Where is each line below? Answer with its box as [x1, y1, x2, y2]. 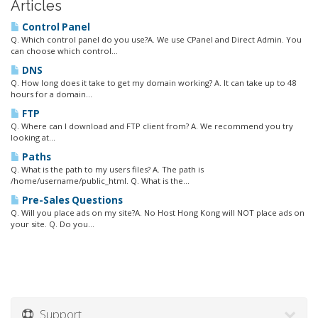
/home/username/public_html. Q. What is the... [11, 175, 190, 186]
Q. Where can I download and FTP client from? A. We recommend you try [11, 121, 293, 131]
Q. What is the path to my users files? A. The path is [11, 164, 204, 175]
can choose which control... [11, 45, 118, 56]
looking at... [11, 132, 55, 143]
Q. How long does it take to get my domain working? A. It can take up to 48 [11, 77, 296, 88]
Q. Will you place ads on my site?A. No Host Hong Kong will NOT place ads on [11, 207, 305, 218]
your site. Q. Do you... [11, 219, 94, 229]
